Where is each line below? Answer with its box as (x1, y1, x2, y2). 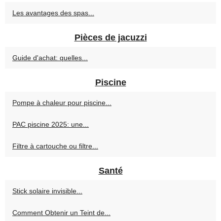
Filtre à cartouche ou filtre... (12, 142, 98, 150)
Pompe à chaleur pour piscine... (12, 98, 111, 107)
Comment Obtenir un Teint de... (12, 208, 110, 217)
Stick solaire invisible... (12, 186, 82, 195)
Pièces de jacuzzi (74, 32, 147, 42)
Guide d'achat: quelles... (12, 53, 88, 62)
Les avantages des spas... (12, 8, 94, 17)
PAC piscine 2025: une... (12, 120, 89, 128)
